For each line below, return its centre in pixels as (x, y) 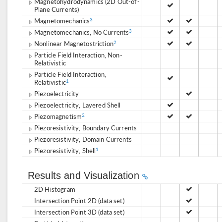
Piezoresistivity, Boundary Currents (86, 128)
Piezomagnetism (58, 116)
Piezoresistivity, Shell (65, 150)
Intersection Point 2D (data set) (79, 200)
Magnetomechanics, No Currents (82, 32)
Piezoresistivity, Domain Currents (83, 139)
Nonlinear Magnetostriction (74, 43)
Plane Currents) (57, 9)
